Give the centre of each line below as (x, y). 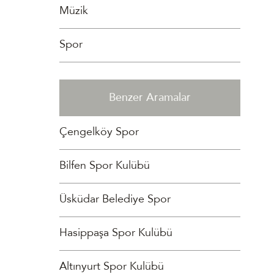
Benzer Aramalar (150, 98)
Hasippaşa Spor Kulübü (116, 234)
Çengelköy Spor (99, 133)
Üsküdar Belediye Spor (115, 200)
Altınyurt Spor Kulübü (112, 267)
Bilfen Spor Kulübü (105, 166)
